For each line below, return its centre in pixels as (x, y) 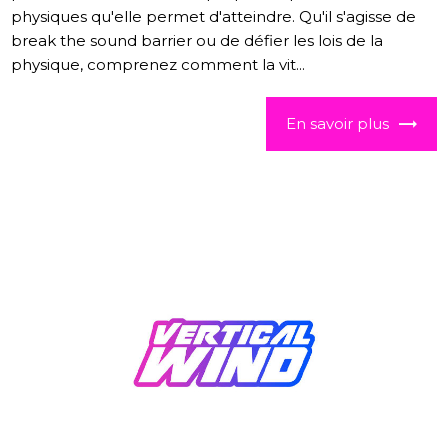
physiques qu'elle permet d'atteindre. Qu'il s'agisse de (214, 17)
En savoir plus (337, 124)
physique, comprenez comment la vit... (158, 65)
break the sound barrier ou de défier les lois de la (197, 41)
